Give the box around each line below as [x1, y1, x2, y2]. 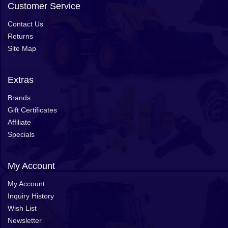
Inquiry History [8, 191, 54, 200]
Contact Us [8, 19, 43, 28]
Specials [8, 130, 35, 138]
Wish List [8, 204, 37, 212]
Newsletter [8, 216, 42, 224]
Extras [8, 74, 34, 85]
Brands [8, 93, 31, 102]
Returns [8, 32, 33, 40]
